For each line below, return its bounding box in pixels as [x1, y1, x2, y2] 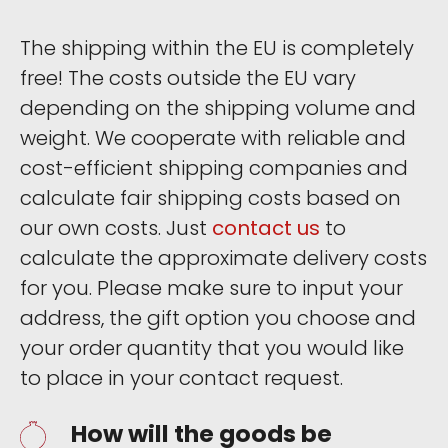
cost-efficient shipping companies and [20, 153, 408, 182]
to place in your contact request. [20, 363, 343, 392]
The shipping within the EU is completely [20, 33, 414, 62]
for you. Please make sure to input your [20, 273, 403, 302]
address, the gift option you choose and [20, 303, 416, 332]
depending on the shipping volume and [20, 93, 416, 122]
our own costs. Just [20, 213, 212, 242]
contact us [212, 213, 320, 242]
